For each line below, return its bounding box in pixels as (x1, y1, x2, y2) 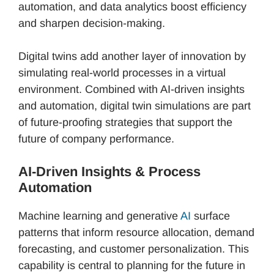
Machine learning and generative (18, 209, 180, 222)
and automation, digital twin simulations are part (18, 99, 251, 112)
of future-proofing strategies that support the (18, 116, 232, 128)
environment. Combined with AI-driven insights (18, 83, 245, 95)
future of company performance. (18, 132, 174, 145)
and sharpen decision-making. (18, 17, 165, 29)
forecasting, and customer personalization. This (18, 242, 249, 255)
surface (191, 209, 230, 222)
